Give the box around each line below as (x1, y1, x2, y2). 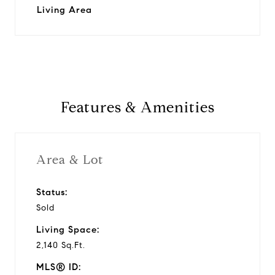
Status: (36, 186, 68, 198)
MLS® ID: (36, 261, 81, 273)
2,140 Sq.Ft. (36, 239, 85, 250)
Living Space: (36, 223, 99, 235)
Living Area (37, 4, 92, 15)
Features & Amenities (60, 98, 215, 117)
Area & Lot (36, 152, 103, 168)
